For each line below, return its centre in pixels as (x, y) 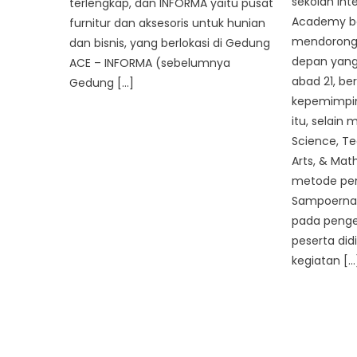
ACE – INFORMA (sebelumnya (150, 63)
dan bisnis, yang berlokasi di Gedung (170, 43)
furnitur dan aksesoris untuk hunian (168, 23)
